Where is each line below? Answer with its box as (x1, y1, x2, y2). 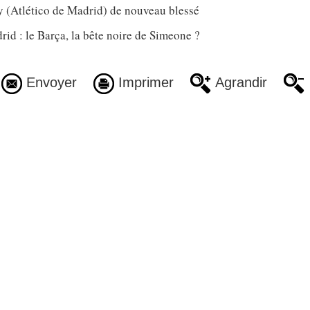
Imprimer (113, 74, 174, 90)
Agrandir (210, 74, 267, 90)
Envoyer (21, 74, 77, 90)
